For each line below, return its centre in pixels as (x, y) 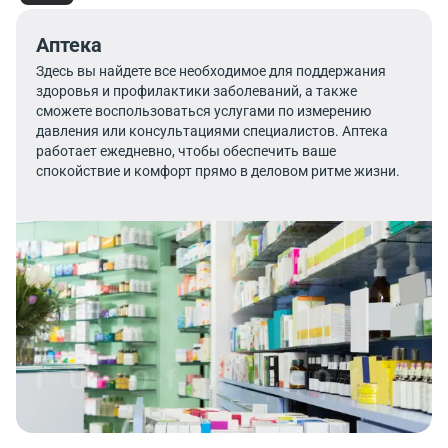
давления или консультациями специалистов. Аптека (212, 131)
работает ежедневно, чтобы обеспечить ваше (186, 151)
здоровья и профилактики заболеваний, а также (196, 91)
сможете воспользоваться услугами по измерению (203, 111)
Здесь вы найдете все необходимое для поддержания (211, 71)
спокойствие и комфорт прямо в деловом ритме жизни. (218, 171)
